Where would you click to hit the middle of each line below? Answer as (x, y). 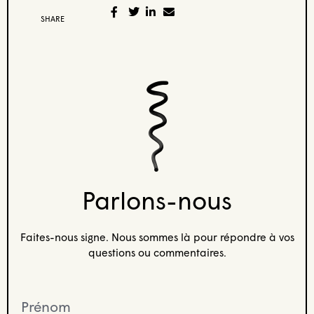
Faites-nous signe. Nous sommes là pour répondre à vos (157, 237)
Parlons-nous (157, 200)
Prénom (35, 299)
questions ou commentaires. (157, 252)
